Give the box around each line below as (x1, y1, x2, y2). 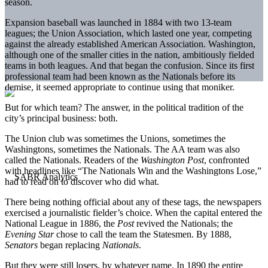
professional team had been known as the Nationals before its (5, 71, 235, 81)
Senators (5, 239, 40, 250)
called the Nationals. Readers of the (5, 154, 141, 165)
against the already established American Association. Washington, (5, 38, 255, 49)
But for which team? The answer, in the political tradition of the (5, 102, 243, 112)
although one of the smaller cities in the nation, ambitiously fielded (5, 49, 254, 60)
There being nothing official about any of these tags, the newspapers (5, 196, 261, 207)
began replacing (40, 239, 102, 250)
